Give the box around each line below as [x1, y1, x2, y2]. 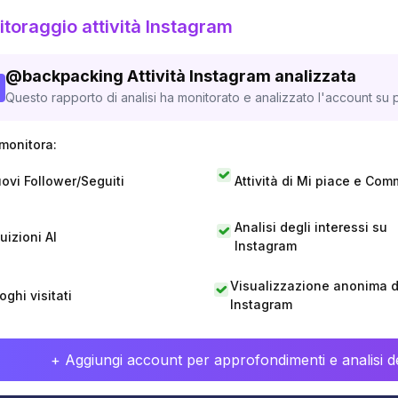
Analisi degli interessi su [234, 219, 387, 235]
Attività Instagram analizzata [127, 67, 356, 85]
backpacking [22, 67, 123, 85]
